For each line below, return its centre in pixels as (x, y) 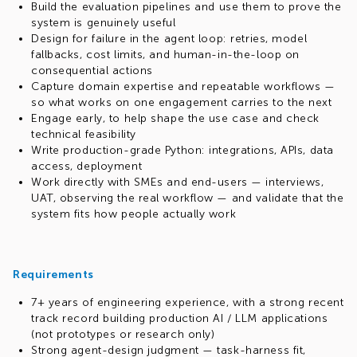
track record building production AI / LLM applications (180, 318)
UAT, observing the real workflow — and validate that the (188, 198)
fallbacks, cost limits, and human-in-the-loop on (165, 55)
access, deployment (87, 166)
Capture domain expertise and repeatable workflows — (183, 86)
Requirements (53, 275)
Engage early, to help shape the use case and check (175, 118)
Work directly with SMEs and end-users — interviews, (178, 182)
